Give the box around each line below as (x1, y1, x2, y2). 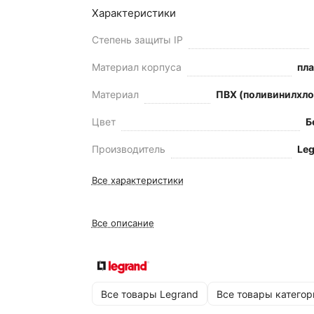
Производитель (91, 143, 165, 155)
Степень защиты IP (91, 34, 183, 46)
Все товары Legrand (100, 287, 198, 300)
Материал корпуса (91, 61, 182, 73)
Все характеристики (91, 175, 184, 186)
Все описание (91, 217, 154, 228)
